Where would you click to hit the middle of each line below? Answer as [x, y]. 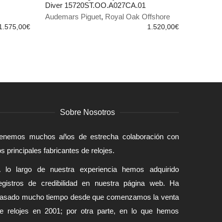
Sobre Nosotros [87, 112]
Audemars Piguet [73, 17]
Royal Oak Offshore [138, 17]
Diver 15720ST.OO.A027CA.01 [95, 5]
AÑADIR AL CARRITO [82, 12]
